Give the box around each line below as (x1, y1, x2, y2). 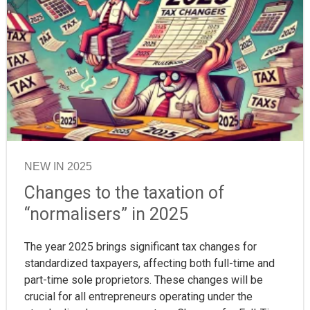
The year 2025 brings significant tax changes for (24, 240, 257, 254)
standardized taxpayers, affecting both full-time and (24, 257, 275, 271)
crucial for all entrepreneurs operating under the (24, 290, 253, 304)
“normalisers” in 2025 (24, 204, 188, 225)
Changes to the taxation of (24, 183, 225, 203)
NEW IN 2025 (24, 161, 92, 173)
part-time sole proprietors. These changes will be (24, 273, 263, 287)
